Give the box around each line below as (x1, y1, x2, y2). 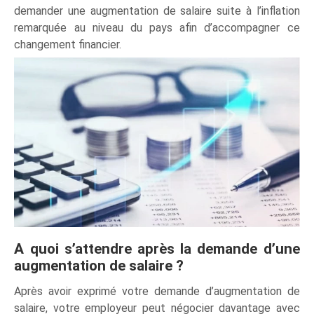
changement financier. (14, 38, 122, 52)
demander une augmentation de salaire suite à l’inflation (14, 4, 300, 18)
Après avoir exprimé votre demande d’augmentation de (14, 284, 300, 298)
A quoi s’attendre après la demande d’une (14, 240, 300, 257)
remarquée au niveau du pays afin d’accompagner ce (14, 21, 300, 35)
